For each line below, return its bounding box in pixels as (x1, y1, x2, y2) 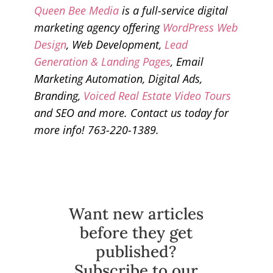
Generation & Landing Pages (34, 54, 171, 69)
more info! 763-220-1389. (34, 122, 159, 137)
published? (96, 241, 177, 261)
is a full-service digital (118, 2, 228, 18)
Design (34, 37, 66, 52)
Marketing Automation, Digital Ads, (34, 71, 202, 86)
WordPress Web (162, 19, 238, 35)
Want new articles (69, 203, 204, 224)
